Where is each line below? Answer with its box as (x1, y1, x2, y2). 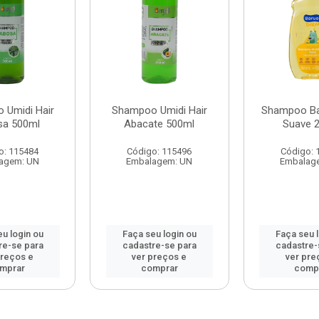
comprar (140, 263, 178, 273)
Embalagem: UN (126, 156, 193, 167)
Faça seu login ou (122, 229, 197, 239)
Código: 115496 (127, 146, 192, 157)
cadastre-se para (122, 240, 197, 251)
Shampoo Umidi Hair (111, 104, 207, 117)
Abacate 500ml (124, 117, 195, 130)
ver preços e (132, 251, 187, 262)
